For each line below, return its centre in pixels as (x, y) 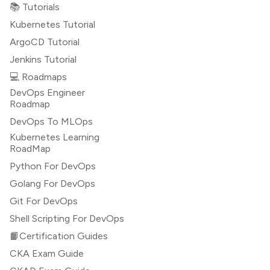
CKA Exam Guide (47, 254)
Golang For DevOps (52, 184)
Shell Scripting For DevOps (67, 219)
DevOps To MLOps (51, 122)
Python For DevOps (53, 166)
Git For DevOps (44, 201)
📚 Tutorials (35, 7)
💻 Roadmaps (38, 77)
